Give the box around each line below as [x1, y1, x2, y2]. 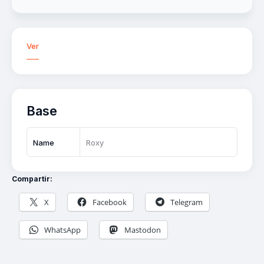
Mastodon [124, 225, 161, 236]
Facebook [93, 197, 127, 208]
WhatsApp [44, 225, 81, 236]
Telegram [170, 197, 203, 208]
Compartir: [12, 174, 52, 184]
